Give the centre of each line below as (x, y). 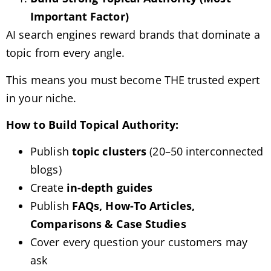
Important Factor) (80, 17)
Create (48, 188)
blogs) (46, 170)
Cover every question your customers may (139, 242)
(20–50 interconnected (205, 152)
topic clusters (109, 152)
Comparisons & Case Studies (108, 224)
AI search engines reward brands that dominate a (133, 35)
